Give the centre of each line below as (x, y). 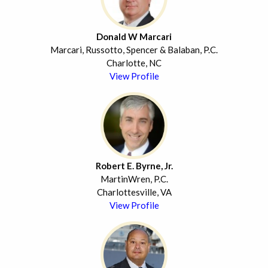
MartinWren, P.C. (134, 179)
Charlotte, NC (134, 63)
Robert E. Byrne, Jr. (134, 166)
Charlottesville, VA (134, 192)
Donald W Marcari (134, 37)
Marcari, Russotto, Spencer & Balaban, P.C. (134, 50)
